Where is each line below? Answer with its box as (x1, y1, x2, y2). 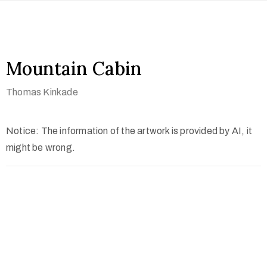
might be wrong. (6, 142, 75, 153)
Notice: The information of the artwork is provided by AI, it (6, 126, 253, 136)
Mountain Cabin (6, 57, 142, 80)
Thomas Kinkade (6, 87, 78, 97)
